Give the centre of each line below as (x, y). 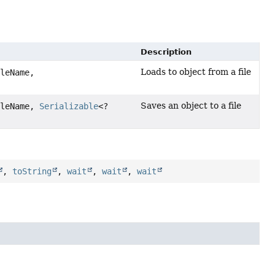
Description (166, 52)
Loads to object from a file (196, 72)
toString (32, 172)
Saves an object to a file (191, 106)
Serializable (69, 107)
